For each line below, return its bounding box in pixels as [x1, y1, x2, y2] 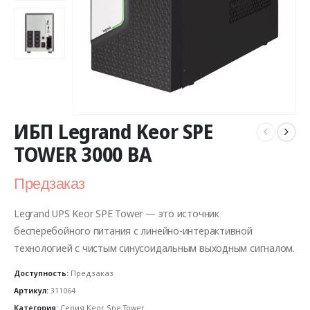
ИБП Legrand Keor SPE [14, 118, 213, 145]
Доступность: [14, 268, 71, 279]
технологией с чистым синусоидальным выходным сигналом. [14, 240, 295, 255]
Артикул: [14, 285, 51, 296]
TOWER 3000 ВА [14, 141, 152, 168]
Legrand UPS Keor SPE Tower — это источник [14, 206, 219, 220]
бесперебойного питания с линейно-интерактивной [14, 223, 253, 237]
